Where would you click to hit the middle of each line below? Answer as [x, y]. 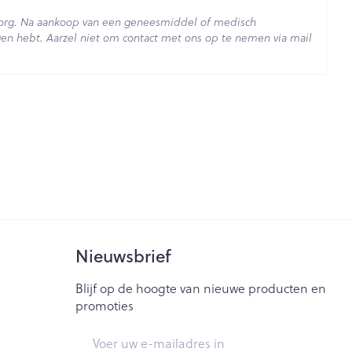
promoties [105, 305]
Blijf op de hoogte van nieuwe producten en [201, 288]
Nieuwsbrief [124, 255]
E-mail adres [112, 333]
